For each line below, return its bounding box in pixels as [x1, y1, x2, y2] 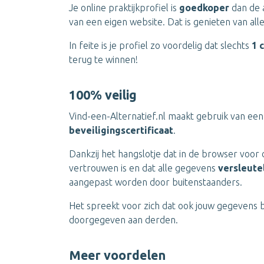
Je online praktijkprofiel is [69, 2, 179, 13]
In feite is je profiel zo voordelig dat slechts [69, 40, 252, 51]
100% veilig [69, 88, 137, 102]
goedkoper [179, 2, 232, 13]
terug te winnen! [69, 54, 138, 65]
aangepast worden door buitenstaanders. [69, 177, 242, 187]
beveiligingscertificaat [69, 125, 173, 136]
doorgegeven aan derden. [69, 214, 178, 225]
